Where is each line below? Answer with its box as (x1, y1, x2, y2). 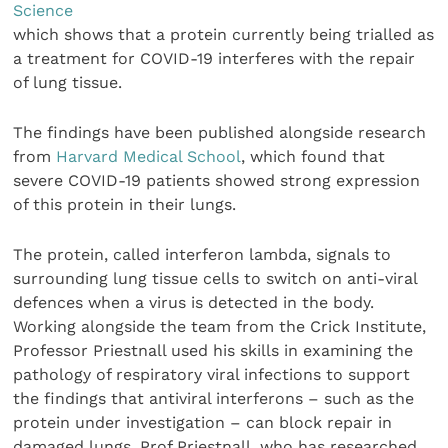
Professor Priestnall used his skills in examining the (13, 341, 414, 361)
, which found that (241, 146, 386, 166)
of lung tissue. (13, 72, 123, 92)
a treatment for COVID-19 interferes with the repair (13, 48, 416, 68)
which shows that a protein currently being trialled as (13, 24, 435, 44)
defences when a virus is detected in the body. (13, 293, 375, 313)
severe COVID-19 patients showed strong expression (13, 170, 421, 190)
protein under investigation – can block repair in (13, 413, 393, 433)
